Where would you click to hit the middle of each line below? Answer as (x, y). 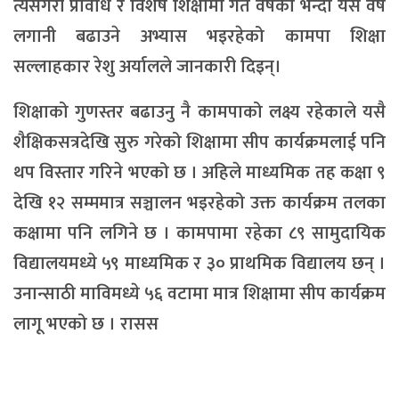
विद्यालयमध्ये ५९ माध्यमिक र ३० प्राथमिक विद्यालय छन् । (199, 263)
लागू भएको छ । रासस (86, 324)
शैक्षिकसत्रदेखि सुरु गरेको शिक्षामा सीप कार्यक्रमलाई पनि (199, 142)
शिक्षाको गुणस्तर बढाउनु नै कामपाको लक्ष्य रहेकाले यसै (199, 112)
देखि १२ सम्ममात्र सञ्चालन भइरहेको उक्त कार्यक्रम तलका (199, 203)
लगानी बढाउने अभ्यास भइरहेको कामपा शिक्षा (199, 36)
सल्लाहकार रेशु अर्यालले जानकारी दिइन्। (147, 66)
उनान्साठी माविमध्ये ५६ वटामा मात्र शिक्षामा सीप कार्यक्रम (199, 293)
